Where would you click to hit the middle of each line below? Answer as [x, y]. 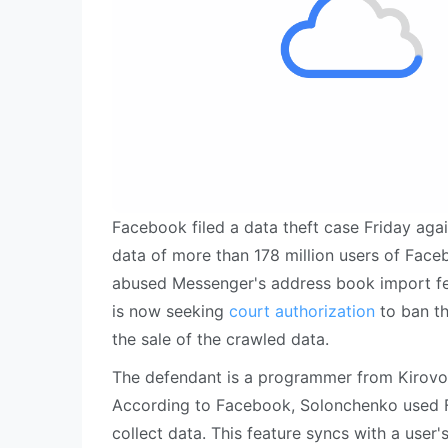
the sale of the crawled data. [220, 339]
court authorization [302, 311]
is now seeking [170, 311]
